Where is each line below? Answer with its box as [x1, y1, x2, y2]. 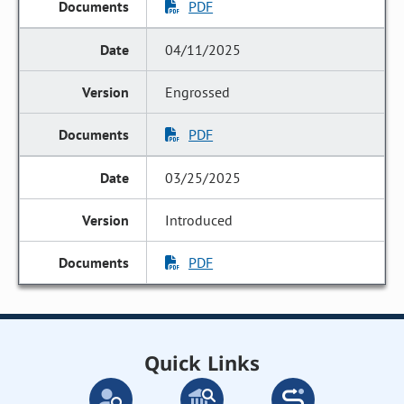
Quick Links [144, 349, 260, 376]
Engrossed [165, 83, 231, 101]
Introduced [165, 211, 234, 229]
